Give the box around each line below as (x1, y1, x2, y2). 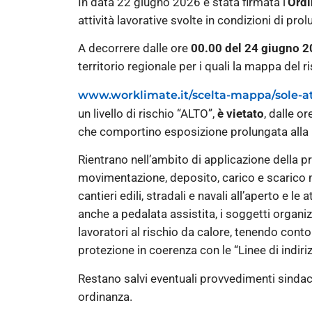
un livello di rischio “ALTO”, (78, 106, 217, 120)
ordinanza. (78, 289, 132, 304)
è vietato (217, 106, 264, 120)
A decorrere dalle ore (78, 41, 191, 56)
